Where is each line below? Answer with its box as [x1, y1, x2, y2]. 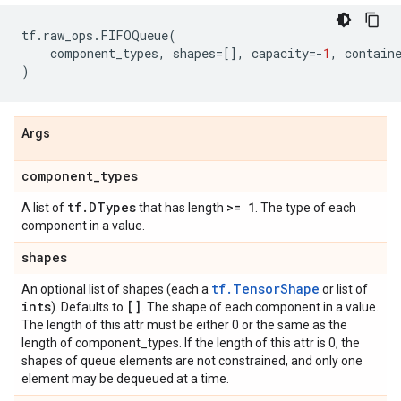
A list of [21, 200, 67, 215]
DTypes [89, 199, 136, 216]
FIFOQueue [100, 27, 168, 44]
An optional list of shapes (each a [21, 282, 211, 296]
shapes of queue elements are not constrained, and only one [21, 354, 363, 368]
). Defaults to [51, 300, 126, 314]
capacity [252, 45, 309, 62]
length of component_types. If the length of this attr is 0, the [21, 336, 360, 350]
